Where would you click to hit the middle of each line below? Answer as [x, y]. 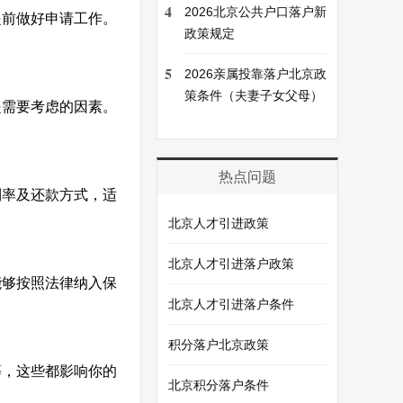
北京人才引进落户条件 [231, 304]
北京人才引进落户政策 [231, 264]
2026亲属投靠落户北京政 [255, 74]
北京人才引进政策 [219, 223]
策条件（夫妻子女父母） [254, 95]
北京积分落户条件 [219, 385]
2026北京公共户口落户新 [255, 12]
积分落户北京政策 [219, 345]
